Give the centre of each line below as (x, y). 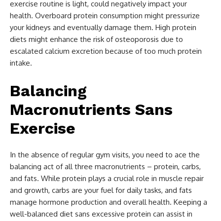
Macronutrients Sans (91, 109)
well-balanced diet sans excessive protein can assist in (101, 214)
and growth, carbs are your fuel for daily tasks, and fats (101, 190)
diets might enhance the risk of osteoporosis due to (96, 39)
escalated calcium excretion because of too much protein (106, 51)
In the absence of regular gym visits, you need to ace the (105, 154)
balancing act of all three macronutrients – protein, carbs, (105, 166)
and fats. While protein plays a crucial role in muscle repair (107, 178)
